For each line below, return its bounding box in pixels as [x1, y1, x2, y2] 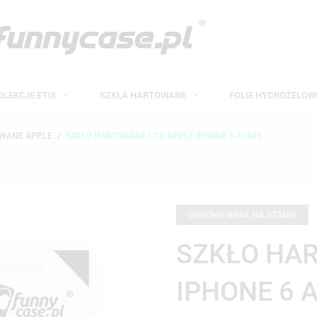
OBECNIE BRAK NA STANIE [188, 209, 296, 221]
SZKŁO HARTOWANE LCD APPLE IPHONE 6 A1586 [66, 131, 262, 142]
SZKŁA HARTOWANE [99, 89, 188, 100]
